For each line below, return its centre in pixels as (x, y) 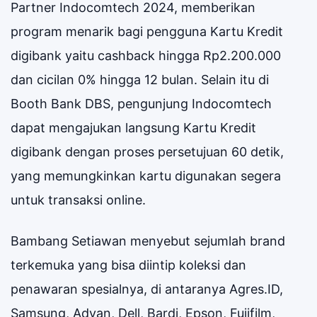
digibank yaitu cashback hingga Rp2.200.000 (146, 55)
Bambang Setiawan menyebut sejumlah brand (148, 241)
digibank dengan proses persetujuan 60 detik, (147, 151)
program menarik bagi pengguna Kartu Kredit (147, 31)
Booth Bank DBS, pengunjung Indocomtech (141, 103)
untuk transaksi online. (78, 200)
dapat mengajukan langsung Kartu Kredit (133, 127)
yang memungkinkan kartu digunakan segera (146, 175)
